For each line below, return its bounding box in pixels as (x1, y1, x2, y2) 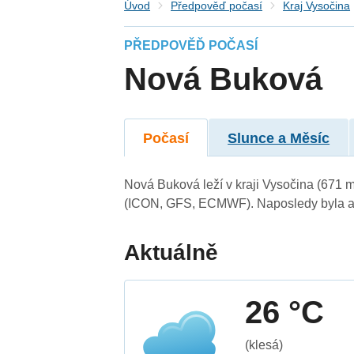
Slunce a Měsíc (228, 130, 330, 146)
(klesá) (245, 337, 284, 352)
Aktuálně (124, 239, 219, 265)
